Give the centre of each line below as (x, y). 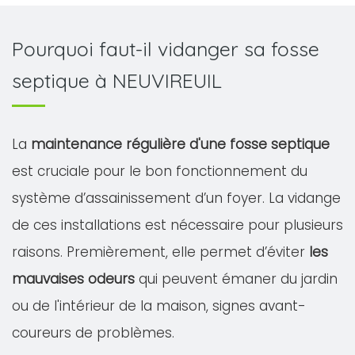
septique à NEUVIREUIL (117, 80)
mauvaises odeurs (73, 279)
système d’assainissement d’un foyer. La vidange (176, 198)
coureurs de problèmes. (93, 333)
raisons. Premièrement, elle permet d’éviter (160, 252)
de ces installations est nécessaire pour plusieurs (177, 225)
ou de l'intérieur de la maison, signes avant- (159, 306)
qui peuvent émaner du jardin (236, 279)
